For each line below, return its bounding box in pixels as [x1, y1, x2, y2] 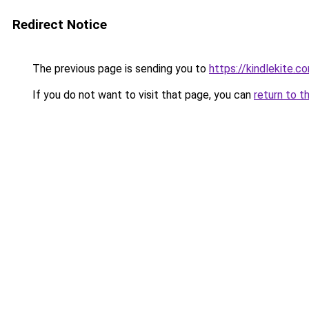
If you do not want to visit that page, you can [30, 88, 254, 101]
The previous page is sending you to [30, 62, 209, 75]
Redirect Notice [12, 17, 107, 32]
